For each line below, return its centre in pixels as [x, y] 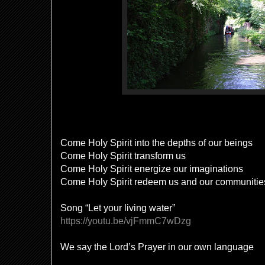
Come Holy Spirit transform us [123, 156]
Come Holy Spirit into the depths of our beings [156, 143]
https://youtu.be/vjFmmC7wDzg [126, 221]
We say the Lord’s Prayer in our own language [157, 247]
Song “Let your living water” [118, 208]
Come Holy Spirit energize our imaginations [152, 169]
